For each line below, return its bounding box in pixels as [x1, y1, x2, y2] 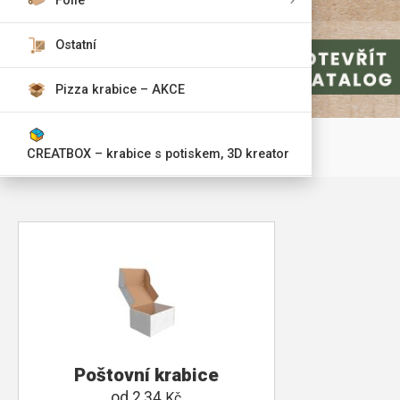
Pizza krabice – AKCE [55, 82, 185, 97]
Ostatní [55, 37, 96, 53]
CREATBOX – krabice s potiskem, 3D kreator [27, 146, 289, 162]
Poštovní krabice [73, 364, 219, 387]
